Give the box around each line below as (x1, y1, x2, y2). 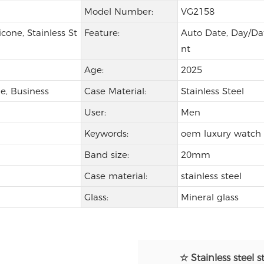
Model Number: (84, 6, 153, 18)
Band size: (84, 149, 129, 161)
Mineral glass (180, 192, 239, 203)
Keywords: (84, 128, 128, 140)
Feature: (84, 27, 120, 39)
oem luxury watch (180, 128, 261, 140)
